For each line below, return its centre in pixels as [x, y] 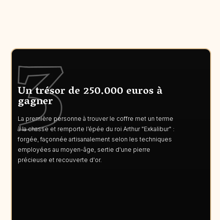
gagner [36, 102]
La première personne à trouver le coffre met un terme [96, 119]
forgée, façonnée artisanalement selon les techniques [95, 139]
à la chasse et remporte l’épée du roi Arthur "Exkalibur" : [96, 129]
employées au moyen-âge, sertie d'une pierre [84, 150]
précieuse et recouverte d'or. [60, 160]
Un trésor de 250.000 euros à [90, 92]
